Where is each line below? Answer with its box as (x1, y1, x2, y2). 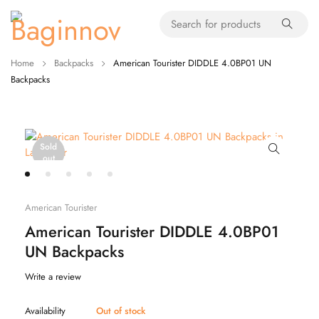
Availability (25, 304, 66, 318)
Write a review (25, 270, 81, 283)
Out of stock (96, 304, 145, 318)
